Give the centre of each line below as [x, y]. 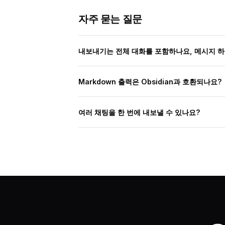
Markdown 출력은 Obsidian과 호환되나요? [150, 81]
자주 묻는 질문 [110, 19]
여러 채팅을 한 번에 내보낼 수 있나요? [139, 112]
